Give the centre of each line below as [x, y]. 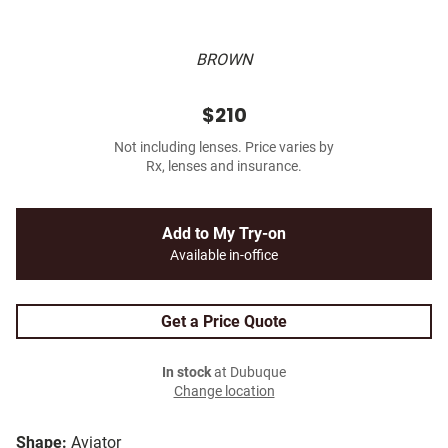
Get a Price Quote [224, 322]
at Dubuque [248, 373]
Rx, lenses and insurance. [224, 167]
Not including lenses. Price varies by [224, 148]
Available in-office [224, 256]
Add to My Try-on [224, 234]
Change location [224, 392]
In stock [186, 373]
